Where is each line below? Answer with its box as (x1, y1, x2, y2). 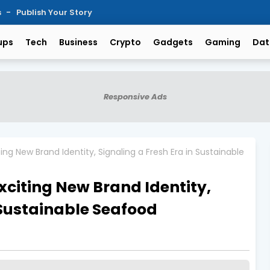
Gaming (205, 36, 240, 48)
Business (59, 36, 98, 48)
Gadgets (153, 36, 193, 48)
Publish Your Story (16, 7, 92, 18)
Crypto (110, 36, 141, 48)
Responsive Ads (103, 91, 167, 102)
